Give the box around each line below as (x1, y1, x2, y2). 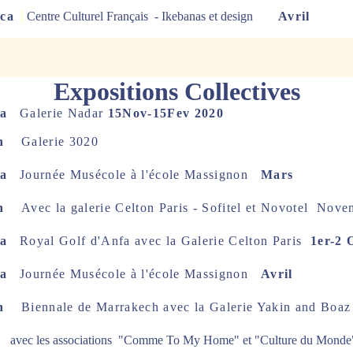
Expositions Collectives (53, 77, 300, 106)
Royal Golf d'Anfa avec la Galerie (19, 234, 225, 247)
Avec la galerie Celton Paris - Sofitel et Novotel (20, 201, 317, 214)
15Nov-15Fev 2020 (107, 106, 224, 120)
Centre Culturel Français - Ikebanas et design (26, 9, 256, 23)
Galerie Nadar (15, 106, 104, 120)
